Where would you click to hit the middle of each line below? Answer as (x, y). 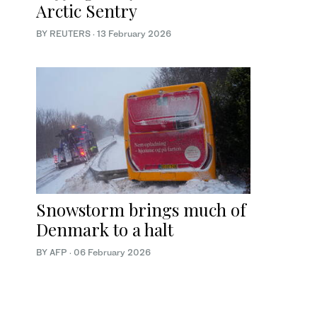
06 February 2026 (112, 252)
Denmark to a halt (105, 229)
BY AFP (53, 252)
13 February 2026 (134, 34)
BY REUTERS (64, 34)
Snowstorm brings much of (141, 209)
